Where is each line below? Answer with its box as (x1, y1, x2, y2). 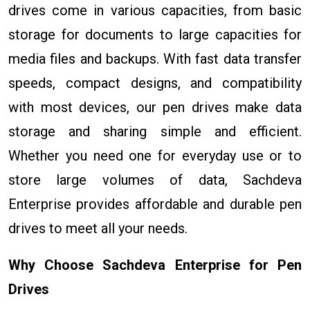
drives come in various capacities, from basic (8, 1, 302, 19)
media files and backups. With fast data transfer (8, 50, 302, 67)
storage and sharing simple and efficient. (8, 122, 302, 140)
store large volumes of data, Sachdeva (8, 171, 302, 188)
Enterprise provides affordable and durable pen (8, 195, 302, 212)
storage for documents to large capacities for (8, 26, 302, 43)
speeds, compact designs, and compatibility (8, 74, 302, 91)
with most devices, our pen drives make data (8, 98, 302, 116)
